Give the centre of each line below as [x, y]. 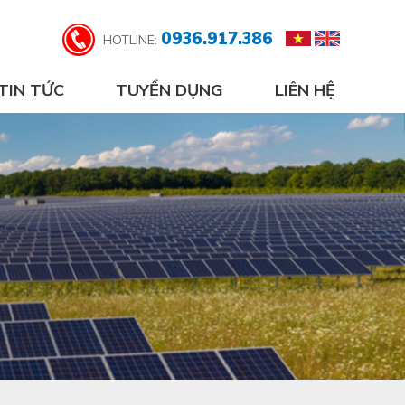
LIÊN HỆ [305, 90]
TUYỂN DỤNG [170, 90]
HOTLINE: [132, 40]
